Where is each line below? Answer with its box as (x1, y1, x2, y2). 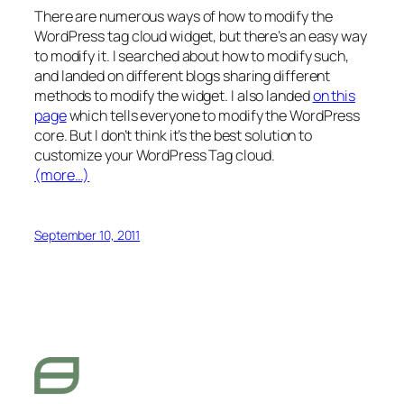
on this (312, 85, 355, 106)
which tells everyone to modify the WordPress (66, 105, 361, 125)
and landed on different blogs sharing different (34, 65, 331, 86)
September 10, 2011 (34, 226, 141, 244)
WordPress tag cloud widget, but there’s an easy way (34, 25, 367, 46)
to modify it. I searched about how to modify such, (34, 45, 349, 66)
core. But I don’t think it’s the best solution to (34, 124, 313, 145)
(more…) (34, 164, 90, 185)
